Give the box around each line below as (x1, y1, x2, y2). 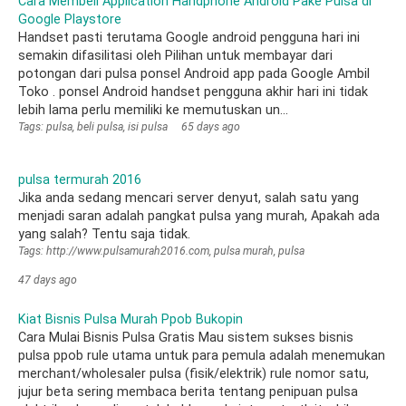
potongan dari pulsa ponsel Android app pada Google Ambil (18, 66, 370, 82)
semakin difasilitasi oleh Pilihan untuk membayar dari (18, 48, 333, 63)
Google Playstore (18, 12, 121, 27)
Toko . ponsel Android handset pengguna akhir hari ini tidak (18, 84, 368, 100)
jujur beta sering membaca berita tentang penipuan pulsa (18, 384, 358, 400)
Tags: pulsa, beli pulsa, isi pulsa (18, 121, 168, 133)
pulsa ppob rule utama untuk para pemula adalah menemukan (18, 348, 385, 363)
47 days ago (18, 274, 77, 286)
